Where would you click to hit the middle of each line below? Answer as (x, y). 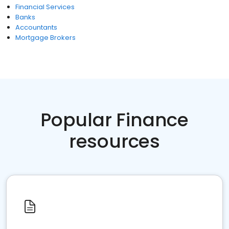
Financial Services (45, 7)
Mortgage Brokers (45, 38)
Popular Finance (114, 120)
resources (114, 141)
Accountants (36, 27)
